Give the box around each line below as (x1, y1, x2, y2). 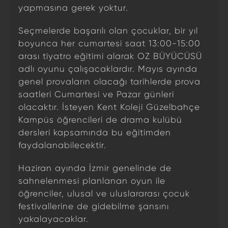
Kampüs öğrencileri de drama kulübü (18, 115, 182, 125)
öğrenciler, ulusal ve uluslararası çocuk (18, 188, 190, 198)
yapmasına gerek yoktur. (18, 3, 128, 13)
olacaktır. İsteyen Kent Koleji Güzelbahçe (18, 102, 200, 112)
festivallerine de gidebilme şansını (18, 201, 169, 211)
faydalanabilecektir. (18, 140, 106, 150)
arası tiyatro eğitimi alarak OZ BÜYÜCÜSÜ (18, 51, 202, 61)
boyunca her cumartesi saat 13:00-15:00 (18, 38, 201, 48)
